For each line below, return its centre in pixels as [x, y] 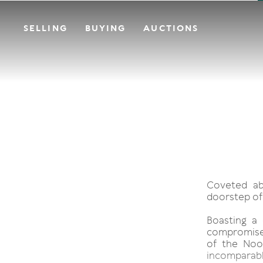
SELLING [45, 28]
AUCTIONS [171, 28]
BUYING [105, 28]
